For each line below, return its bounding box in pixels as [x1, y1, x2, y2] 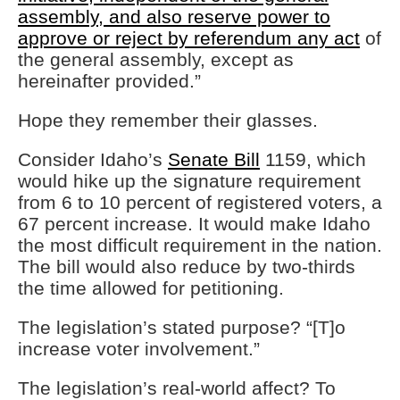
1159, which [260, 149, 366, 171]
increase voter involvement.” [18, 338, 260, 360]
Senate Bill [168, 149, 260, 171]
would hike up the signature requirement [18, 171, 361, 192]
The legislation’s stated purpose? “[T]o [18, 317, 346, 338]
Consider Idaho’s [18, 149, 168, 171]
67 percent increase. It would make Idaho [18, 213, 371, 235]
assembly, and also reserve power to [18, 6, 330, 28]
